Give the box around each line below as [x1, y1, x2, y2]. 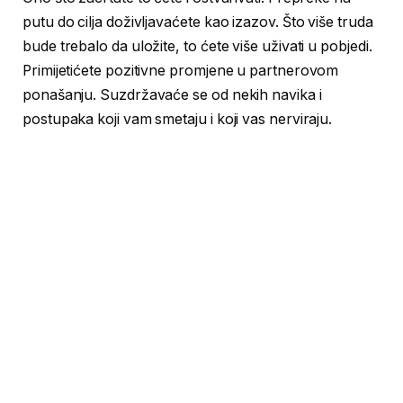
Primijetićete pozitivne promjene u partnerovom [22, 61, 339, 79]
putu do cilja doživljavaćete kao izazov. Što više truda [22, 13, 373, 31]
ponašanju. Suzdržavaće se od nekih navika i [22, 85, 322, 103]
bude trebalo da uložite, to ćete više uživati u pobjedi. [22, 37, 372, 55]
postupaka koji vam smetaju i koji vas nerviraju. [22, 110, 333, 128]
